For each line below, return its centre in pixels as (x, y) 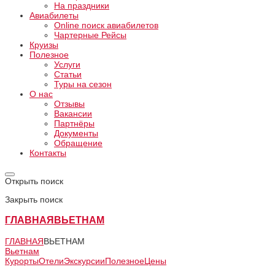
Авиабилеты (54, 15)
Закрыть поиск (34, 199)
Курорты (22, 261)
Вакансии (73, 114)
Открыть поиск (34, 181)
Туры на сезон (83, 84)
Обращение (78, 143)
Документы (76, 133)
